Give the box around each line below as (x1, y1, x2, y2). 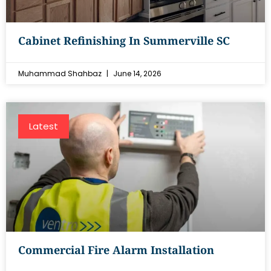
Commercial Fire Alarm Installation (18, 243, 214, 257)
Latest (29, 120, 58, 132)
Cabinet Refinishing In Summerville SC (18, 33, 230, 48)
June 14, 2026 (111, 68, 162, 79)
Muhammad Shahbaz (18, 68, 103, 79)
